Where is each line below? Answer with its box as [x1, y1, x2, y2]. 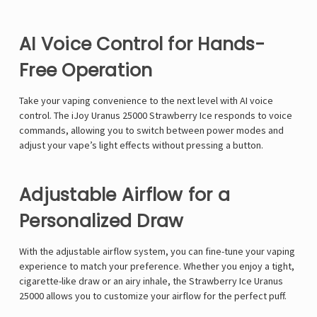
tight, [272, 260, 294, 273]
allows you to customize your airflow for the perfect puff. [44, 289, 287, 303]
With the [19, 245, 56, 258]
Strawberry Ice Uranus [189, 275, 283, 288]
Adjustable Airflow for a [19, 183, 230, 208]
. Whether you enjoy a [179, 260, 272, 273]
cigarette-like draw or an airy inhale [19, 275, 168, 288]
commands [19, 124, 66, 137]
